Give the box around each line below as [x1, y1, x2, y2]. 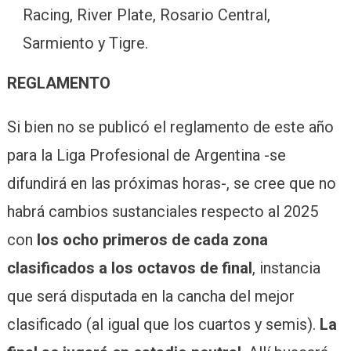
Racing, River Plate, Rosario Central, [22, 5, 270, 24]
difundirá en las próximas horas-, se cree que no [6, 173, 336, 193]
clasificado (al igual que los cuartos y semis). [6, 314, 320, 334]
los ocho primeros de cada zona [36, 230, 268, 249]
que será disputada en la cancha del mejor [6, 286, 295, 306]
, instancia [251, 258, 320, 277]
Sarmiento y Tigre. [22, 33, 148, 52]
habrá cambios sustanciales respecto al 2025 [6, 201, 318, 221]
